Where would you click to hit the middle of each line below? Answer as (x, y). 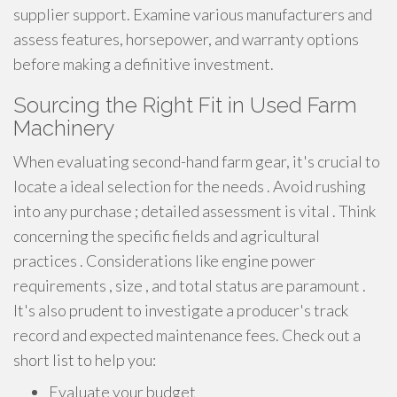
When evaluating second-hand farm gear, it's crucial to (197, 161)
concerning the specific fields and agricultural (167, 236)
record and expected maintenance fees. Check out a (187, 335)
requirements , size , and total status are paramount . (190, 285)
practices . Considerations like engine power (164, 261)
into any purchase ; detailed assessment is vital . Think (195, 211)
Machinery (64, 128)
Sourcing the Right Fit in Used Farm (185, 105)
